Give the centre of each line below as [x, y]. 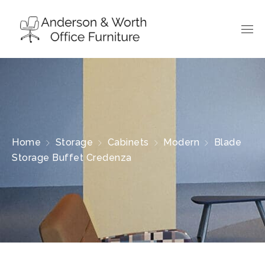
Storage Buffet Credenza [72, 158]
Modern [181, 142]
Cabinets [128, 142]
